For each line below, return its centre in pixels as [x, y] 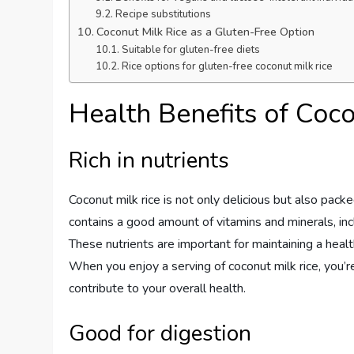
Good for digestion [160, 333]
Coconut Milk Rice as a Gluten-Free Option [206, 32]
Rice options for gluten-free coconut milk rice [227, 66]
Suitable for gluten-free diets [190, 50]
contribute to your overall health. [158, 288]
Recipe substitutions [163, 14]
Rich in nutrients [149, 160]
